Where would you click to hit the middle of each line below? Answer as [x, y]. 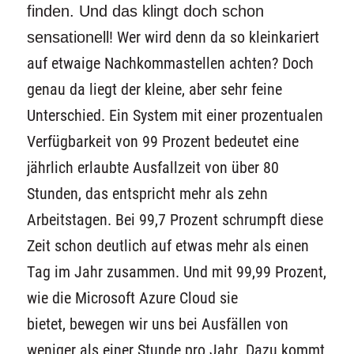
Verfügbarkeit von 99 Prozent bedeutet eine [162, 141]
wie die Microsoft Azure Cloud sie [132, 298]
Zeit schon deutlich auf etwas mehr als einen [168, 246]
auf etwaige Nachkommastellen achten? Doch [170, 63]
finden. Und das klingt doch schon [145, 11]
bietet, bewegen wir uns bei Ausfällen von [157, 324]
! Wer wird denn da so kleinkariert [214, 37]
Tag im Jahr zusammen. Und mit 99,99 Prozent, [176, 272]
